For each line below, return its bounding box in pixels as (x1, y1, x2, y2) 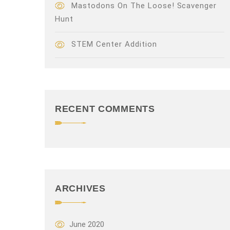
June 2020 (69, 219, 104, 229)
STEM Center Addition (71, 40, 157, 49)
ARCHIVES (55, 183, 106, 194)
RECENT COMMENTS (55, 103, 155, 114)
